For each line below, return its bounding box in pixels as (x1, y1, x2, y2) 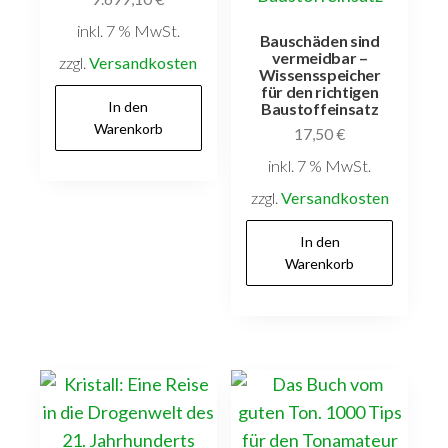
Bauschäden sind (259, 30, 380, 50)
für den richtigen (260, 81, 379, 101)
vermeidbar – (271, 47, 368, 67)
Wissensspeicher (258, 64, 381, 84)
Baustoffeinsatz (261, 98, 379, 118)
